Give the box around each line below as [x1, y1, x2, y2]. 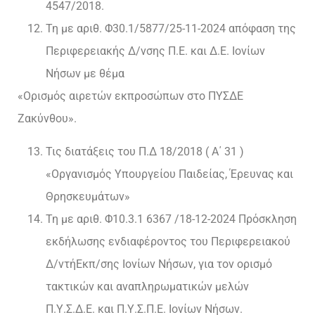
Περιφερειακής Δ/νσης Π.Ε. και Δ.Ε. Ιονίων [46, 44, 265, 58]
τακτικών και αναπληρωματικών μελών [46, 279, 249, 293]
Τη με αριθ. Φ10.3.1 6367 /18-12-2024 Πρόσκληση [46, 212, 297, 226]
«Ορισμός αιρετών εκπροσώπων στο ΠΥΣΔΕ [18, 89, 243, 103]
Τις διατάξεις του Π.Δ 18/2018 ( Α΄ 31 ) [46, 144, 244, 158]
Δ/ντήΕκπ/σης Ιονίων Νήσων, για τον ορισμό [46, 257, 272, 271]
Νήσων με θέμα [46, 67, 124, 81]
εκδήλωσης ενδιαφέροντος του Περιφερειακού [46, 234, 290, 248]
